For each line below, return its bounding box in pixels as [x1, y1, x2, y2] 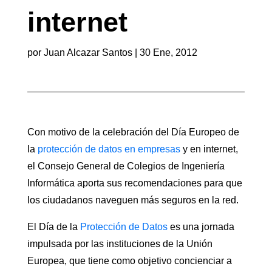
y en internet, [180, 144, 238, 155]
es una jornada [167, 222, 234, 233]
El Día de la [27, 222, 80, 233]
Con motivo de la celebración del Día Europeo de [27, 127, 239, 138]
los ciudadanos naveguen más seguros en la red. [27, 195, 239, 206]
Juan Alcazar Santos [43, 47, 132, 58]
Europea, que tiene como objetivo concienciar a [27, 256, 232, 267]
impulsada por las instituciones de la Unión [27, 239, 212, 250]
